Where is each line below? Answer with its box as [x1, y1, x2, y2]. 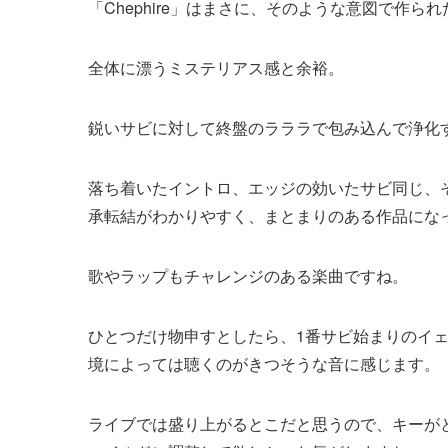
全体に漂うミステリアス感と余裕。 [88, 55, 344, 79]
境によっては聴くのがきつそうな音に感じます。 [88, 351, 440, 375]
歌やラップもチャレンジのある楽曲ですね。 [88, 263, 408, 287]
